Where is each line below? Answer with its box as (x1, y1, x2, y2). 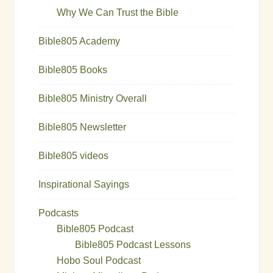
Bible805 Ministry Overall (38, 93, 147, 104)
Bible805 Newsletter (38, 121, 127, 132)
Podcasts (38, 207, 79, 218)
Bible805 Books (38, 64, 108, 75)
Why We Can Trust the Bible (57, 7, 179, 18)
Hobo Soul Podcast (57, 255, 141, 266)
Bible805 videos (38, 150, 109, 161)
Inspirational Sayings (38, 179, 130, 190)
